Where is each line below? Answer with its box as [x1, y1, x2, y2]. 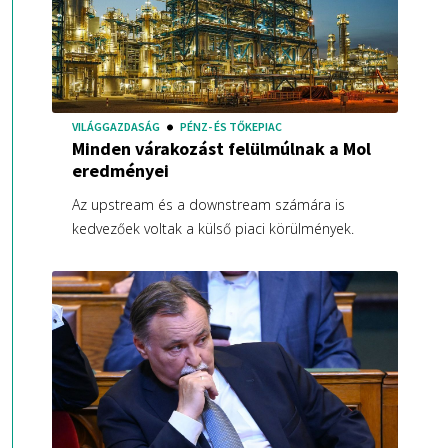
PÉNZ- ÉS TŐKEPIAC [179, 119, 282, 135]
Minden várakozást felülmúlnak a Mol [71, 137, 371, 161]
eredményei [71, 159, 169, 183]
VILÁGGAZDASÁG [71, 119, 160, 135]
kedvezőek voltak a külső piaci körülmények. [71, 219, 354, 239]
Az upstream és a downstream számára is [71, 195, 345, 215]
